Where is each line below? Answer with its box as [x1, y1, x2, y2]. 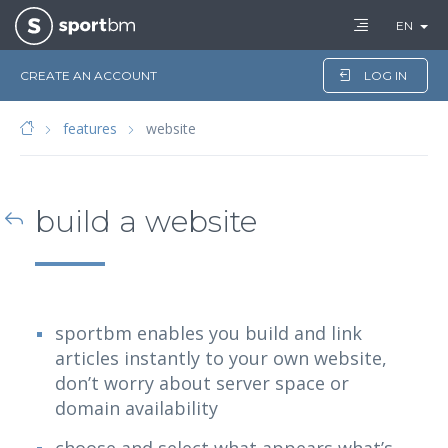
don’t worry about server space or [55, 371, 349, 396]
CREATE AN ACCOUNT [20, 68, 157, 83]
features [63, 119, 117, 138]
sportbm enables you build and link [55, 321, 362, 346]
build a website [35, 203, 257, 241]
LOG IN [364, 68, 407, 83]
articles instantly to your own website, [55, 346, 387, 371]
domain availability [55, 396, 218, 421]
